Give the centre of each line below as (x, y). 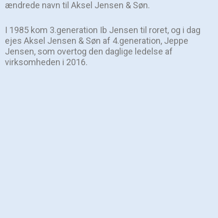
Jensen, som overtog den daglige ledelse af (89, 52)
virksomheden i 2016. (46, 62)
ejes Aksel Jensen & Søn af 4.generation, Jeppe (97, 41)
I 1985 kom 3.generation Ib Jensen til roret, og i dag (103, 30)
